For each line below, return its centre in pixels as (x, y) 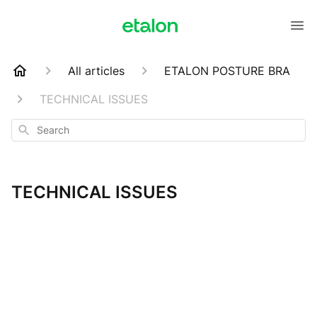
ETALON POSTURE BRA (227, 71)
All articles (96, 71)
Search (31, 128)
